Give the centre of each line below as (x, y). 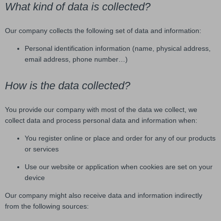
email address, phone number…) (76, 59)
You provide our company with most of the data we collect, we (101, 109)
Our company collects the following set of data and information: (103, 30)
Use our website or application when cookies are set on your (119, 166)
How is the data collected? (68, 85)
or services (42, 149)
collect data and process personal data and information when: (101, 120)
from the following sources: (47, 206)
